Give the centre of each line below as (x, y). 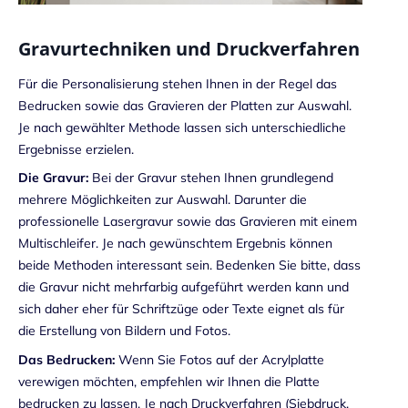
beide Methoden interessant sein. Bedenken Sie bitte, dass (189, 265)
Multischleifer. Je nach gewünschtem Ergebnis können (175, 244)
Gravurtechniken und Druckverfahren (189, 48)
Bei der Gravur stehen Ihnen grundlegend (211, 178)
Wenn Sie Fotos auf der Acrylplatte (219, 359)
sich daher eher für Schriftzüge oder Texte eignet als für (181, 309)
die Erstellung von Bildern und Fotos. (124, 331)
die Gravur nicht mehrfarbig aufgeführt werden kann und (184, 287)
